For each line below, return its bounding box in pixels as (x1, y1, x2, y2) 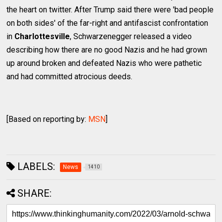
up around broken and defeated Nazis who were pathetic (6, 58, 202, 68)
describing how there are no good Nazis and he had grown (6, 45, 208, 55)
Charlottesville (14, 32, 70, 42)
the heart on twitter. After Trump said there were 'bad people (6, 5, 214, 15)
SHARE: (17, 187, 52, 200)
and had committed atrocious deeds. (6, 72, 133, 82)
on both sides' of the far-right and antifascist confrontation (6, 18, 209, 28)
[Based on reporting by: (6, 114, 89, 124)
